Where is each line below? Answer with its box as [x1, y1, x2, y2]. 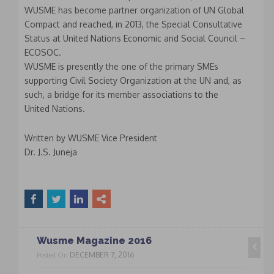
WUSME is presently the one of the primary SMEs [24, 61, 218, 72]
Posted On [37, 251, 70, 260]
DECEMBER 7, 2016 [70, 250, 134, 260]
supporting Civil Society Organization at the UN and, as [24, 75, 242, 86]
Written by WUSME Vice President [24, 133, 157, 144]
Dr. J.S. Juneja [24, 147, 77, 158]
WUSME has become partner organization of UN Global [24, 5, 244, 16]
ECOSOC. [24, 47, 61, 58]
